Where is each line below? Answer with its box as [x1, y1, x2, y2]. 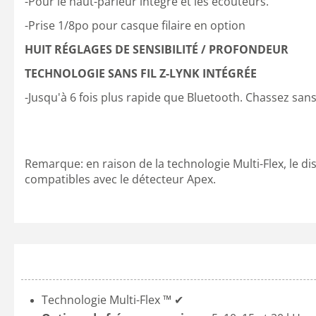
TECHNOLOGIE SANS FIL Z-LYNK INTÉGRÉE [25, 66, 257, 81]
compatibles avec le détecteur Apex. [25, 171, 216, 187]
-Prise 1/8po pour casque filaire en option [25, 18, 245, 33]
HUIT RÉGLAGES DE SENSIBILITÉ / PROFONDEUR [25, 42, 288, 57]
